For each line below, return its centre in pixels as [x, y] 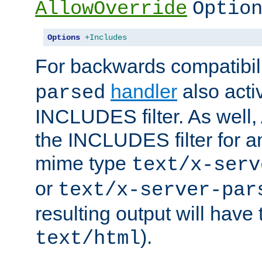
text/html [88, 238]
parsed [70, 93]
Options [64, 37]
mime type [83, 163]
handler [144, 91]
